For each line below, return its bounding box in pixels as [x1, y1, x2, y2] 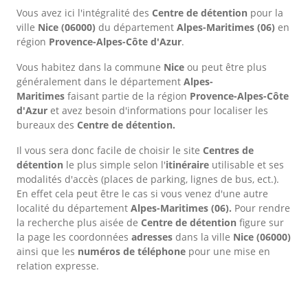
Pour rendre [232, 201, 290, 215]
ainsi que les [16, 245, 78, 258]
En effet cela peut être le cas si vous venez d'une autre [16, 187, 268, 201]
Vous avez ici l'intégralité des [16, 6, 152, 20]
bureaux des [16, 118, 77, 132]
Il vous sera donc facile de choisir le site [16, 144, 203, 157]
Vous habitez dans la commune [16, 60, 164, 74]
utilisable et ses [209, 158, 284, 172]
